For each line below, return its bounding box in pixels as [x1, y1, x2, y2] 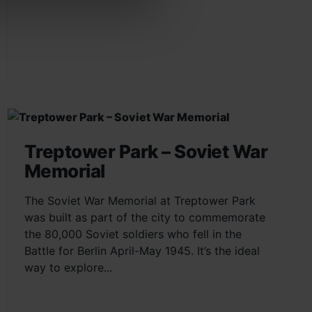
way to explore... [24, 260, 112, 274]
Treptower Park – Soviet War [24, 140, 268, 162]
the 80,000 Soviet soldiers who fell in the [24, 226, 242, 241]
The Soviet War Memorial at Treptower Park [24, 193, 256, 208]
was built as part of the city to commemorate [24, 210, 265, 224]
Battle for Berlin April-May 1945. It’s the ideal [24, 243, 260, 258]
